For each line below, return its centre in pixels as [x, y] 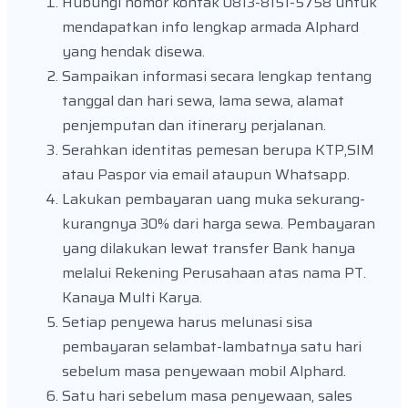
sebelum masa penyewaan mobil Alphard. [204, 372]
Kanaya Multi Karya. [132, 298]
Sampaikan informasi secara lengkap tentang [217, 76]
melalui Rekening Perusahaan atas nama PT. [214, 273]
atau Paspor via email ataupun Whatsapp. [206, 175]
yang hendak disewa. [133, 52]
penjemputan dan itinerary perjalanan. [194, 126]
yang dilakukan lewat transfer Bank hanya [209, 249]
